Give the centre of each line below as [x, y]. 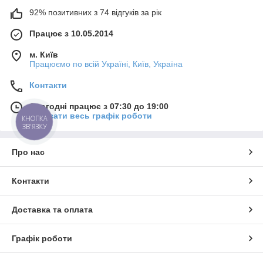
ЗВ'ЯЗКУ [34, 127]
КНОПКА [35, 119]
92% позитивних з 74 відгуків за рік [95, 13]
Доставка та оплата [52, 210]
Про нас [28, 152]
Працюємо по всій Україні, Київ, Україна [106, 64]
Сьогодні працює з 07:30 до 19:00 [99, 107]
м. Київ [44, 55]
